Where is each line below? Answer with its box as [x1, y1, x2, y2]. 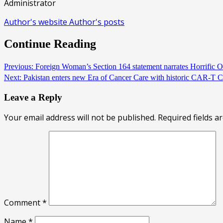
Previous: [4, 62, 33, 71]
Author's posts [69, 16, 124, 28]
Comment [4, 197, 42, 209]
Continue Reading [4, 37, 96, 50]
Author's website [4, 16, 69, 28]
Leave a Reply [4, 92, 62, 103]
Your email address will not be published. [4, 112, 156, 123]
